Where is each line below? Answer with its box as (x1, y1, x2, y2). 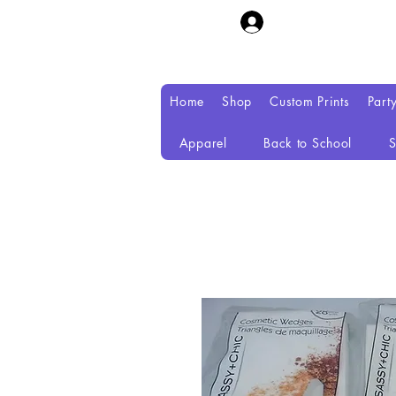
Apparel (179, 134, 227, 152)
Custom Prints (270, 93, 350, 110)
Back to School (263, 134, 353, 152)
